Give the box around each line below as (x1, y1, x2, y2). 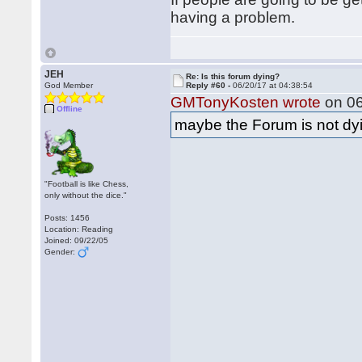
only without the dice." (44, 191, 128, 200)
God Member (44, 81, 94, 90)
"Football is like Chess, (44, 179, 129, 188)
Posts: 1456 (44, 213, 90, 222)
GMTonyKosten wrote (170, 94, 322, 111)
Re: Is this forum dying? (186, 72, 280, 81)
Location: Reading (44, 225, 114, 234)
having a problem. (170, 9, 296, 26)
